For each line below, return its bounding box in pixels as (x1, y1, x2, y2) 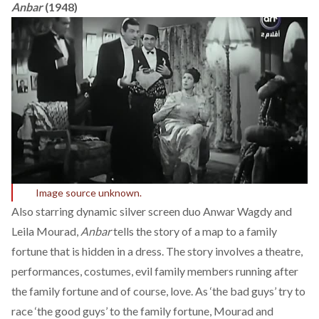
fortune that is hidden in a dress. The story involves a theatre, (11, 244, 303, 258)
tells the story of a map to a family (111, 224, 277, 238)
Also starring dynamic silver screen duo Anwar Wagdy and (11, 204, 292, 218)
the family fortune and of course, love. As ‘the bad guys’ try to (11, 283, 305, 298)
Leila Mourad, (11, 224, 80, 238)
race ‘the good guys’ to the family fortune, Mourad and (11, 303, 273, 318)
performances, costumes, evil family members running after (11, 263, 298, 278)
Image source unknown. (36, 186, 142, 199)
